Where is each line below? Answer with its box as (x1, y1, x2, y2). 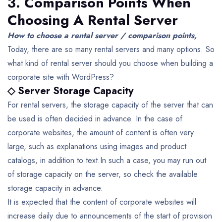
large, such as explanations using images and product (7, 140, 186, 152)
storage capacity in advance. (7, 182, 103, 194)
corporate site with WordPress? (7, 71, 114, 83)
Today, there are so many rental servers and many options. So (7, 43, 215, 55)
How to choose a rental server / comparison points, (7, 29, 197, 41)
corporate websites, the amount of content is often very (7, 126, 194, 138)
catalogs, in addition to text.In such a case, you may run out (7, 154, 206, 166)
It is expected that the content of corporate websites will (7, 196, 196, 208)
